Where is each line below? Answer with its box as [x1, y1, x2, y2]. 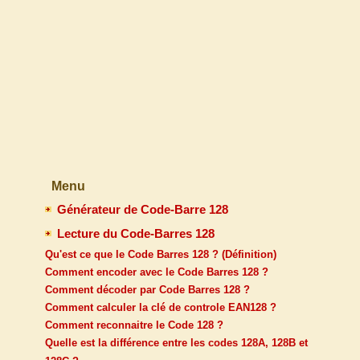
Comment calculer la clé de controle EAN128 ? [45, 301, 276, 314]
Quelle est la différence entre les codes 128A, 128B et [45, 337, 308, 350]
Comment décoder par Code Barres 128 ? [45, 284, 250, 297]
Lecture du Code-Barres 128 [57, 227, 215, 241]
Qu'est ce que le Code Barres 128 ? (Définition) [45, 248, 276, 261]
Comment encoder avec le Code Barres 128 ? [45, 266, 268, 279]
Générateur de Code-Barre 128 [57, 202, 228, 217]
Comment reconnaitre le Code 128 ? [45, 319, 223, 332]
